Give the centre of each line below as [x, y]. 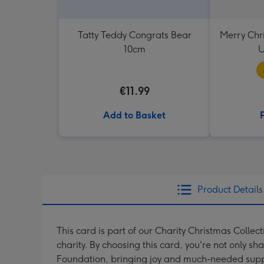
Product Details [230, 189]
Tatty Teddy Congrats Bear [134, 35]
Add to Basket [134, 115]
